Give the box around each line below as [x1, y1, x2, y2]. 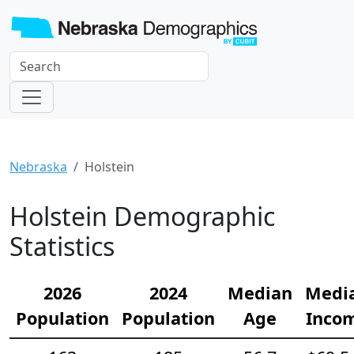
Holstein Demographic [9, 198, 275, 233]
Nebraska [9, 157, 67, 175]
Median [228, 281, 292, 304]
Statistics [9, 228, 115, 263]
